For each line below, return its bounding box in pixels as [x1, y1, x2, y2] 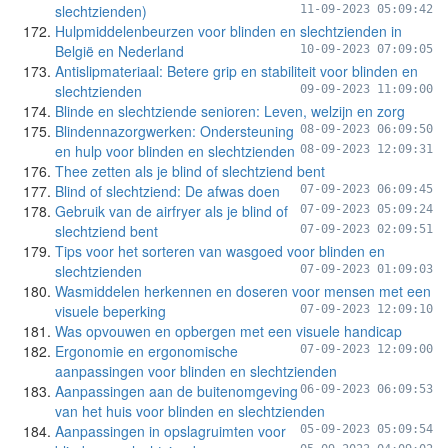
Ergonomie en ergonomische [55, 341, 238, 361]
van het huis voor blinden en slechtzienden [55, 401, 325, 421]
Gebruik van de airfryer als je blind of [55, 201, 288, 221]
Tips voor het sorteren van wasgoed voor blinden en [55, 241, 385, 261]
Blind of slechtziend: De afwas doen [55, 181, 280, 201]
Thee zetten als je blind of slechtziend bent [55, 161, 325, 181]
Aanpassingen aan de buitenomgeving [55, 381, 298, 401]
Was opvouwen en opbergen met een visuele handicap [55, 321, 402, 341]
